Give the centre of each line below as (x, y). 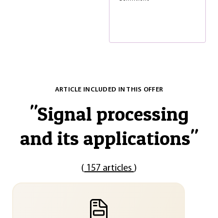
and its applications (105, 138)
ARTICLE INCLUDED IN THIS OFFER (109, 90)
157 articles (109, 168)
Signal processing (113, 114)
